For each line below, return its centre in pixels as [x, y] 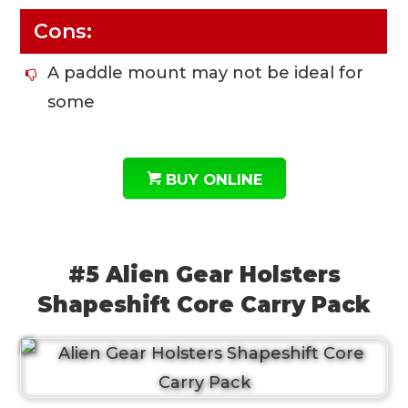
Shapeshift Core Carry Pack [204, 305]
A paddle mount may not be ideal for [206, 72]
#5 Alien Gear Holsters [204, 275]
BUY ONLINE [214, 179]
